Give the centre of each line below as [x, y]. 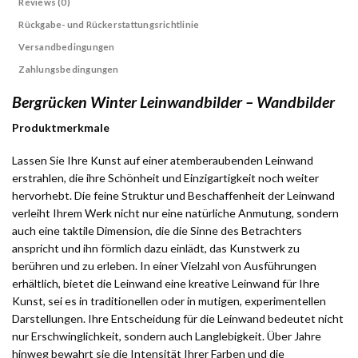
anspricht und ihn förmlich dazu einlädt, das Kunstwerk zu [156, 248]
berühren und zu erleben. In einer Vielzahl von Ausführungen [164, 265]
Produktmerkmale [61, 128]
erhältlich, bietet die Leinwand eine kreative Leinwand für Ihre [166, 283]
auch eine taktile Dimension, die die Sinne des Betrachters [157, 230]
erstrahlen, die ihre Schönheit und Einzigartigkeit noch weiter [165, 177]
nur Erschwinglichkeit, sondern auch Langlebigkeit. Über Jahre [167, 336]
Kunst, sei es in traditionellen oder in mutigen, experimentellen [169, 300]
